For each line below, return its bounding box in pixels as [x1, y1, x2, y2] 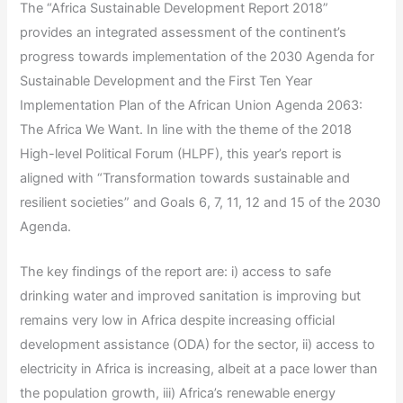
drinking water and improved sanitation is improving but [20, 288, 362, 305]
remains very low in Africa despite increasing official [20, 312, 336, 329]
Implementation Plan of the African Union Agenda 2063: [20, 96, 363, 113]
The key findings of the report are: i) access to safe [20, 264, 332, 281]
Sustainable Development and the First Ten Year [20, 72, 313, 89]
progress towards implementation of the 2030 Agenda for [20, 48, 375, 65]
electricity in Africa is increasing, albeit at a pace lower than [20, 361, 379, 378]
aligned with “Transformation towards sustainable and [20, 169, 351, 186]
